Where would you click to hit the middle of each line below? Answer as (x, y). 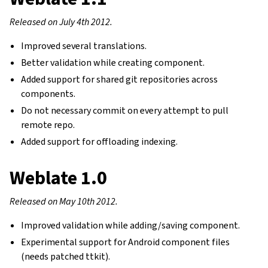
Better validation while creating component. (113, 63)
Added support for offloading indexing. (100, 141)
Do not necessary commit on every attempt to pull (125, 110)
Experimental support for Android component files (126, 242)
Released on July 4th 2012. (61, 22)
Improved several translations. (84, 46)
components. (48, 94)
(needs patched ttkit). (66, 256)
